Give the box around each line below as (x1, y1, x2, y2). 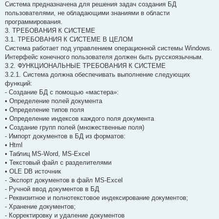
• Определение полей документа (5, 97, 102, 105)
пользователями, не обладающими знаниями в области (5, 9, 170, 17)
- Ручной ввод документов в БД (5, 185, 99, 193)
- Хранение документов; (5, 202, 76, 210)
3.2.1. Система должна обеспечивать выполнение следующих (5, 70, 190, 78)
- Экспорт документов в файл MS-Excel (5, 176, 123, 184)
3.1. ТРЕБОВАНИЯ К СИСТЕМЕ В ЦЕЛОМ (5, 35, 133, 43)
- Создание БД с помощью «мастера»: (5, 88, 119, 96)
